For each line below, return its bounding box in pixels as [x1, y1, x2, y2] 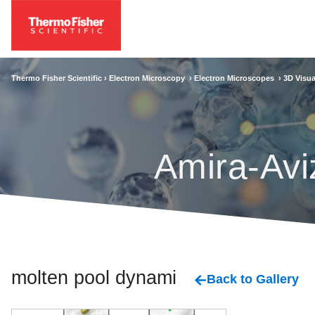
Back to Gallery [206, 271, 299, 286]
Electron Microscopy [109, 73, 189, 82]
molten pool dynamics [11, 266, 196, 288]
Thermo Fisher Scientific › [11, 73, 109, 82]
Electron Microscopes [194, 73, 278, 82]
